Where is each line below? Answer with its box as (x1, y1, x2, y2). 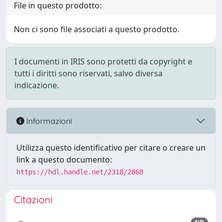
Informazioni (24, 115, 72, 126)
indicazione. (14, 80, 59, 91)
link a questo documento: (16, 154, 112, 165)
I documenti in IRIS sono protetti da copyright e (14, 56, 192, 67)
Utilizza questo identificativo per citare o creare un (16, 142, 206, 153)
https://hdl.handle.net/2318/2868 (16, 168, 143, 176)
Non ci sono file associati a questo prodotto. (14, 24, 179, 35)
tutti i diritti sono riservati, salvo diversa (14, 68, 163, 79)
